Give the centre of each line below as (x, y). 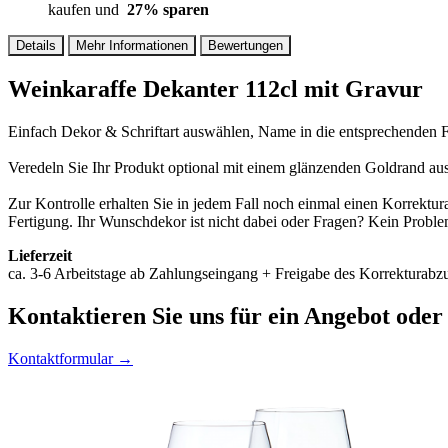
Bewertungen (245, 46)
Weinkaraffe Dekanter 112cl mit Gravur (215, 89)
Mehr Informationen (132, 46)
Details (36, 46)
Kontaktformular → (70, 358)
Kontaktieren (77, 316)
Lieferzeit (40, 256)
